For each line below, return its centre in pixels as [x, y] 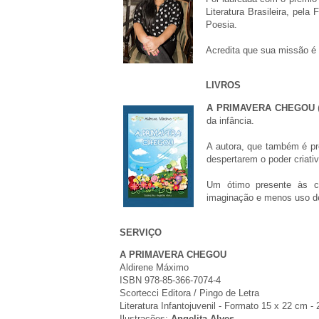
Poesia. [222, 25]
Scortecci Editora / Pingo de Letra [189, 293]
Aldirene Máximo [154, 267]
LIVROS [224, 85]
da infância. [231, 120]
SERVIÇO [141, 232]
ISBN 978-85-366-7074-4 [170, 280]
